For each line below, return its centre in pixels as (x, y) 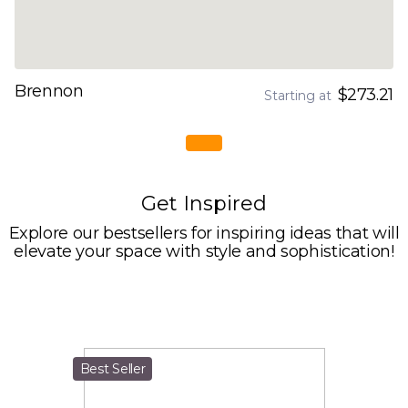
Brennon (49, 91)
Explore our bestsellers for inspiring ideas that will (204, 233)
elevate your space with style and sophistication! (204, 251)
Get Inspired (204, 204)
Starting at (297, 96)
